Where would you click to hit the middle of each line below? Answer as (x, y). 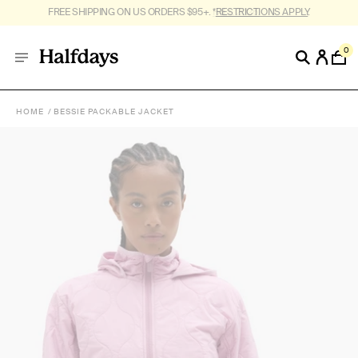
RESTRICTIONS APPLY (262, 12)
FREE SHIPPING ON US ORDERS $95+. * (132, 12)
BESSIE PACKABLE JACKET (114, 111)
